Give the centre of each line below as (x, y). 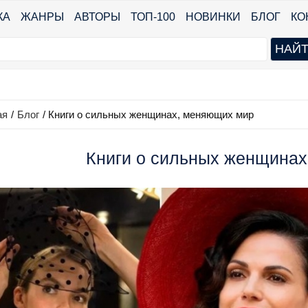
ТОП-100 (153, 17)
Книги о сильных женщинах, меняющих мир (151, 114)
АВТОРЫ (97, 17)
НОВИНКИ (213, 17)
